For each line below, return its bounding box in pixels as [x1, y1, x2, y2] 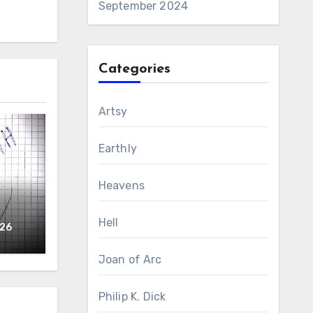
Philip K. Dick [98, 290, 166, 303]
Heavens [98, 179, 145, 192]
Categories [98, 62, 170, 76]
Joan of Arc [98, 253, 162, 266]
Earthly [98, 142, 137, 155]
